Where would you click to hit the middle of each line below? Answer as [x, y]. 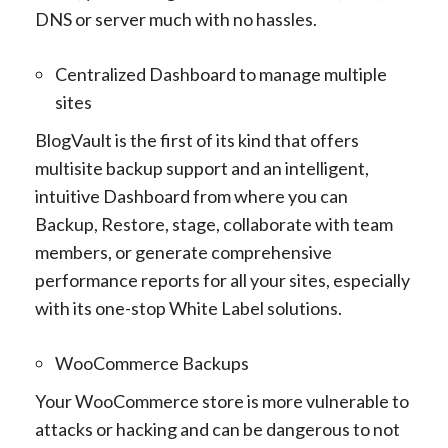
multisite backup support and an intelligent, [202, 167]
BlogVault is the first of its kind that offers [197, 139]
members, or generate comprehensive [183, 251]
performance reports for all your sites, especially [222, 279]
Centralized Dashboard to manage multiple [221, 73]
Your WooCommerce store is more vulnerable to [222, 400]
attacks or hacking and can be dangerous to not [217, 428]
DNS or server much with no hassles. [176, 18]
